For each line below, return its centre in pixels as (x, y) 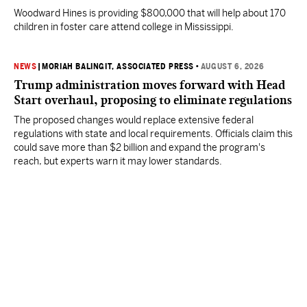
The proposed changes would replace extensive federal (134, 120)
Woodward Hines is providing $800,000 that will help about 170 (150, 13)
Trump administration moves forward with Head (149, 85)
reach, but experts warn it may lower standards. (118, 161)
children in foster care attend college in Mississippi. (124, 27)
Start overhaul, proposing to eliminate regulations (153, 100)
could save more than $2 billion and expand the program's (139, 147)
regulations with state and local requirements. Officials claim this (153, 134)
